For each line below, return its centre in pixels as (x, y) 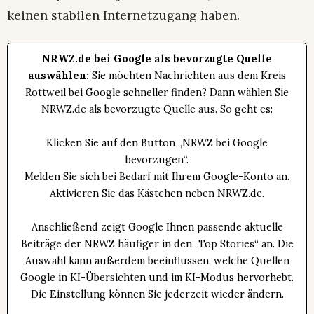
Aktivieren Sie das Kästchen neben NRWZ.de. (157, 193)
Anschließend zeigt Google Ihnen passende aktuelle (157, 227)
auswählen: (59, 75)
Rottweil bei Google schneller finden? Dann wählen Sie (157, 92)
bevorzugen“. (157, 159)
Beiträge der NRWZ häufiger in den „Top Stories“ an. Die (157, 244)
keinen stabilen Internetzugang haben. (123, 15)
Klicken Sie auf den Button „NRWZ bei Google (157, 143)
